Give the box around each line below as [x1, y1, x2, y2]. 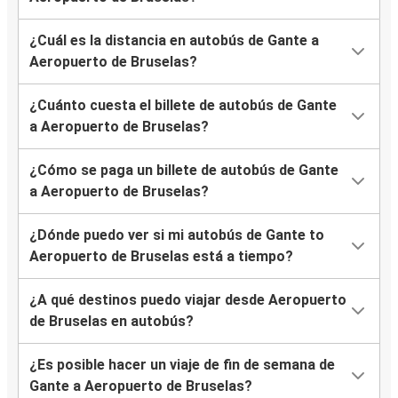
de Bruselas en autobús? [29, 313, 194, 330]
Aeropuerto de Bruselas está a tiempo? [29, 248, 293, 266]
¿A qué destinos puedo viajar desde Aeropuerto [29, 291, 346, 309]
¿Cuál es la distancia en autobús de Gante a [29, 32, 319, 50]
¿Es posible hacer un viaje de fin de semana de [29, 356, 335, 374]
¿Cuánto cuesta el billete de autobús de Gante [29, 97, 337, 115]
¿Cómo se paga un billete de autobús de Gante [29, 162, 338, 179]
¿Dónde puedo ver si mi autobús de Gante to [29, 227, 324, 244]
